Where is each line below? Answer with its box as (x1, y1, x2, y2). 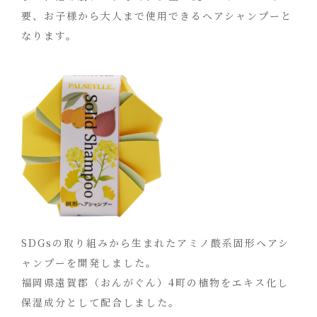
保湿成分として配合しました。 (21, 295, 180, 309)
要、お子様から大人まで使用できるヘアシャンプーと (21, 8, 292, 23)
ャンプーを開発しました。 (21, 255, 157, 270)
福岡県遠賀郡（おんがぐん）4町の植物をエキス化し (21, 275, 289, 289)
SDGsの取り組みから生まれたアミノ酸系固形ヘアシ (21, 236, 289, 250)
